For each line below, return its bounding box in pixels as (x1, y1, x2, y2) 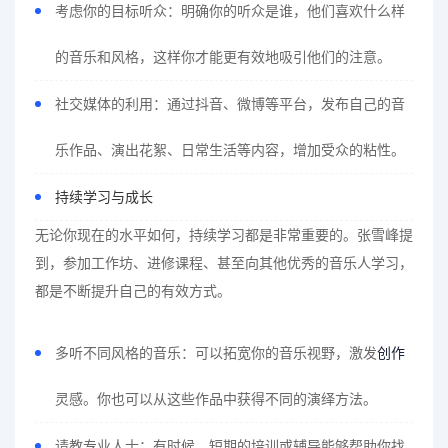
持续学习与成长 (55, 188, 153, 206)
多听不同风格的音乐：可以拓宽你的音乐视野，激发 (55, 344, 377, 362)
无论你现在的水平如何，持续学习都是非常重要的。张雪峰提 (35, 226, 413, 244)
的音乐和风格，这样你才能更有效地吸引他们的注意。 (55, 48, 391, 66)
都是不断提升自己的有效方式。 (35, 282, 231, 300)
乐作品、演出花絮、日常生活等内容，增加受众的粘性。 (55, 141, 405, 159)
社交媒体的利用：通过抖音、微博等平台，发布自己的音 (55, 95, 405, 113)
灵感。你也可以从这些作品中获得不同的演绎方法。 (55, 390, 377, 408)
